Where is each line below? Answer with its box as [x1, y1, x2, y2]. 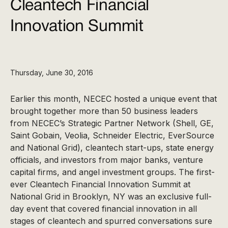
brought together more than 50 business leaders [10, 106, 198, 116]
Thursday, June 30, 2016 [10, 68, 93, 77]
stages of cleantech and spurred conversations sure [10, 216, 212, 226]
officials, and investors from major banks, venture [10, 155, 203, 165]
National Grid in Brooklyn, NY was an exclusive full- [10, 191, 212, 202]
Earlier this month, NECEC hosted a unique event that [10, 94, 217, 104]
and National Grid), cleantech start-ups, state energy [10, 142, 214, 153]
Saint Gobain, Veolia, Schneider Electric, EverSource [10, 130, 214, 140]
